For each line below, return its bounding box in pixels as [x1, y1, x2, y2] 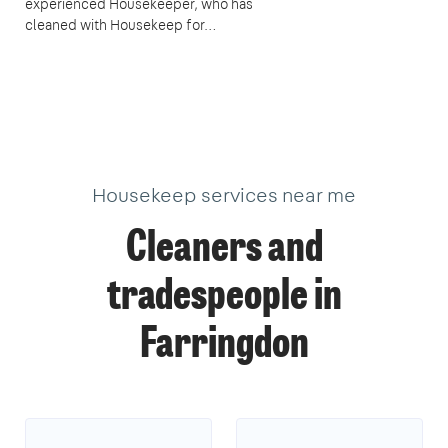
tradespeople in [106, 276, 342, 319]
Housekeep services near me [92, 180, 356, 208]
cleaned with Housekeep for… [25, 15, 216, 34]
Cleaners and [125, 228, 323, 271]
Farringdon [139, 324, 309, 367]
